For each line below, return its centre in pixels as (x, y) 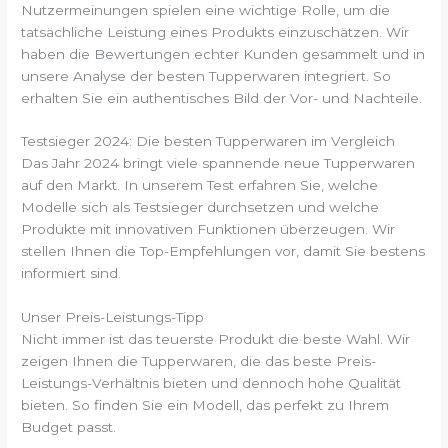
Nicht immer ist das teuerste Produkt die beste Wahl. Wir (216, 339)
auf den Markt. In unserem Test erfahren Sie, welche (200, 185)
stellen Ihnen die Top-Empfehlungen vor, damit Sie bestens (223, 251)
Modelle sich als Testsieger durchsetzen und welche (200, 207)
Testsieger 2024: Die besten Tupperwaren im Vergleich (208, 141)
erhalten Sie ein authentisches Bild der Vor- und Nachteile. (222, 97)
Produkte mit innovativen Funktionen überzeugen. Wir (208, 229)
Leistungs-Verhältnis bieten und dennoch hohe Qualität (211, 383)
